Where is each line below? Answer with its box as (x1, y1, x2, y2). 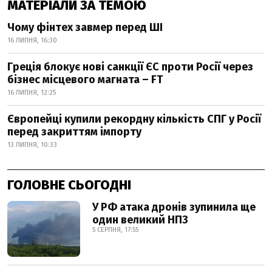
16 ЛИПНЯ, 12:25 (7, 89, 56, 97)
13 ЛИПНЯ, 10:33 (7, 141, 57, 149)
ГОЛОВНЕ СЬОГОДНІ (7, 177, 131, 193)
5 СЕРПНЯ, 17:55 (92, 226, 138, 234)
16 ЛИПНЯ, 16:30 (7, 36, 57, 44)
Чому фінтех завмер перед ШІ (7, 21, 163, 34)
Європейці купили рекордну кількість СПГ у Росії (7, 112, 261, 126)
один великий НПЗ (92, 213, 188, 226)
